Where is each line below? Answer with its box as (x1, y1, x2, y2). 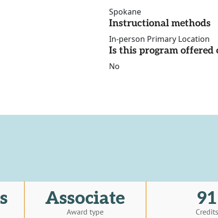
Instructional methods (109, 18, 211, 30)
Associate (45, 187, 125, 209)
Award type (67, 206, 104, 217)
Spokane (109, 6, 141, 18)
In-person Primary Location (109, 34, 210, 45)
